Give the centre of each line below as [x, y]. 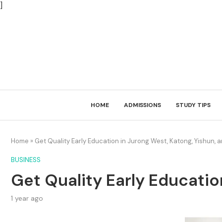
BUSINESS [26, 160]
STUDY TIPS [193, 105]
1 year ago [27, 198]
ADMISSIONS [142, 105]
